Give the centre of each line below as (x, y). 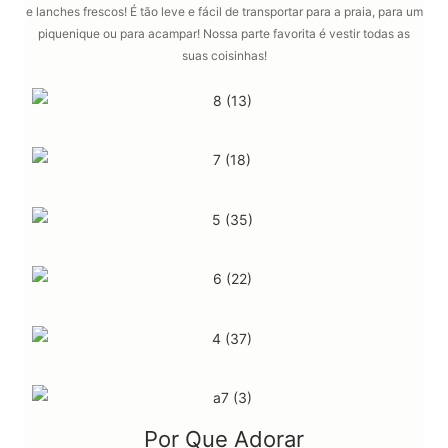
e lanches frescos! (77, 11)
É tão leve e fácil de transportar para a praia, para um (276, 11)
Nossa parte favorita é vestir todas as (306, 33)
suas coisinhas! (224, 55)
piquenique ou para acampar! (120, 33)
